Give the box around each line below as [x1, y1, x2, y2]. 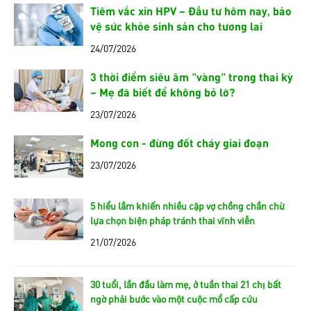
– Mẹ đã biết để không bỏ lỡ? [90, 85, 235, 99]
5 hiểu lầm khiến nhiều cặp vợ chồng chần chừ [90, 199, 285, 212]
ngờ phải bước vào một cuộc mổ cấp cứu [90, 292, 258, 305]
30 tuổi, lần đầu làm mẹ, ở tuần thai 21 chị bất [90, 277, 281, 290]
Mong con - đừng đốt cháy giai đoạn [90, 135, 269, 149]
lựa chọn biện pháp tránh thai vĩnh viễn [90, 213, 255, 226]
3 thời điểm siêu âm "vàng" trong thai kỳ [90, 69, 293, 83]
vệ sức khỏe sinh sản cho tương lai [90, 19, 262, 33]
